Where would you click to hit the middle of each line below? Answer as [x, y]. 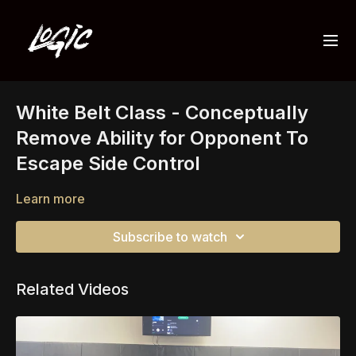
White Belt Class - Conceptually [162, 112]
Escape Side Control [108, 163]
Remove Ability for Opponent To [162, 138]
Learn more [50, 199]
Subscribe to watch [170, 237]
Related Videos [72, 289]
